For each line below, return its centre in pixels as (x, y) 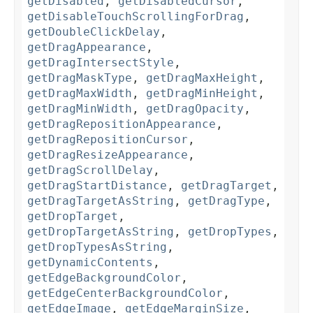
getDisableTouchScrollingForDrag (136, 17)
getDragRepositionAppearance (122, 124)
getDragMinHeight (202, 94)
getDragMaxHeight (202, 78)
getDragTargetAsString (101, 201)
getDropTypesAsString (97, 247)
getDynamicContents (90, 263)
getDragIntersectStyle (101, 63)
